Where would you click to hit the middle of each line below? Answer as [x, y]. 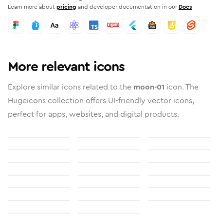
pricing [66, 7]
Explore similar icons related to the [71, 87]
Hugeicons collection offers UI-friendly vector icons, [101, 100]
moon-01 [149, 87]
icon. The [182, 87]
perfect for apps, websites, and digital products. [93, 114]
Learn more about [31, 7]
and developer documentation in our [127, 7]
